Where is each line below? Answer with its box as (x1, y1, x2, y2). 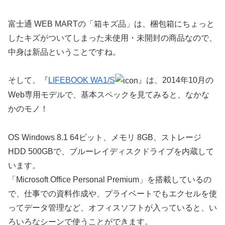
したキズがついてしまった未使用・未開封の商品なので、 (8, 33, 217, 42)
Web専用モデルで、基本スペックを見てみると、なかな (8, 90, 209, 99)
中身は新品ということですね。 (8, 47, 121, 56)
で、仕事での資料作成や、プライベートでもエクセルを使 (8, 189, 217, 198)
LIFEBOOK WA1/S (48, 76, 115, 85)
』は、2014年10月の (138, 76, 213, 85)
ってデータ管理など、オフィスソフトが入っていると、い (8, 203, 217, 212)
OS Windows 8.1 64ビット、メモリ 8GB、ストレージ (8, 133, 201, 142)
